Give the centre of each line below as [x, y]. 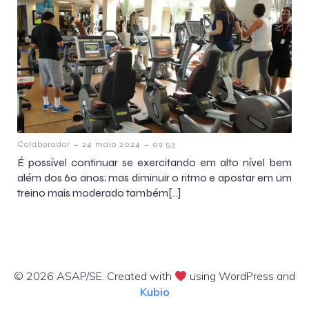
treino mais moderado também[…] [99, 193]
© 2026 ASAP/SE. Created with [94, 276]
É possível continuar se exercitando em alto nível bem [154, 163]
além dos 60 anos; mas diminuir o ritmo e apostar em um [154, 178]
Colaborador [44, 144]
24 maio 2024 [111, 144]
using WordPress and [241, 276]
